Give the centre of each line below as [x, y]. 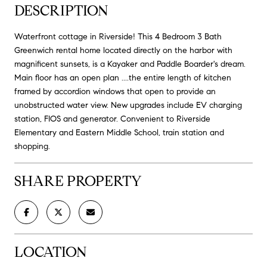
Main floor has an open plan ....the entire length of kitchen [123, 77]
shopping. [32, 146]
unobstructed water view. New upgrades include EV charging [128, 105]
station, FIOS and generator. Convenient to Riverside [112, 119]
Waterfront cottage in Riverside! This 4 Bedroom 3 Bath [118, 36]
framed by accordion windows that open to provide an [115, 91]
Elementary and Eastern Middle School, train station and [119, 132]
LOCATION [51, 252]
